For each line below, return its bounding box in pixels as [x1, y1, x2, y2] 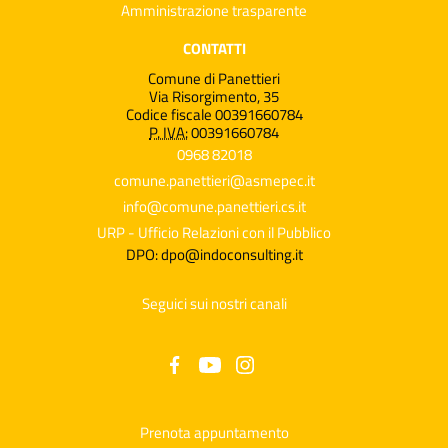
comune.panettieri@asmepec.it [113, 169, 315, 193]
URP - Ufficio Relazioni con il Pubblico [97, 221, 331, 245]
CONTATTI [182, 36, 246, 60]
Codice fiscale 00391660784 [125, 103, 303, 127]
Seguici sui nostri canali [141, 292, 287, 316]
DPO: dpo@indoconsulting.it [125, 243, 303, 267]
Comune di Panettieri [148, 67, 280, 91]
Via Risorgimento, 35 [149, 85, 279, 109]
